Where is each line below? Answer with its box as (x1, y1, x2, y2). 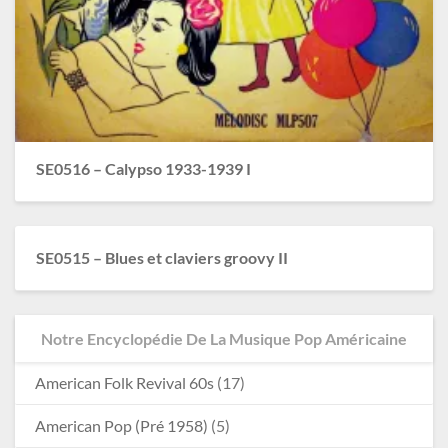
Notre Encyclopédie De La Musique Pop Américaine (41, 328, 407, 348)
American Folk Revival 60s (35, 372, 214, 392)
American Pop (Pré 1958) (35, 415, 208, 435)
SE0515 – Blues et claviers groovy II (35, 248, 288, 267)
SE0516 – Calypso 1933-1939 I (35, 159, 251, 179)
